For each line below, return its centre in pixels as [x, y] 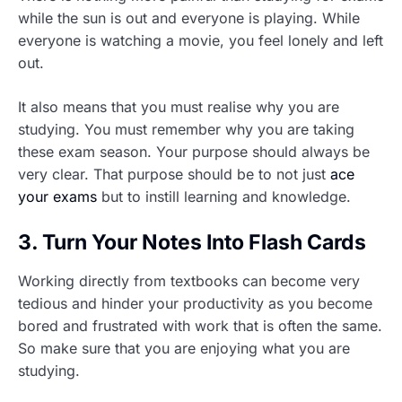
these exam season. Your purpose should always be [194, 152]
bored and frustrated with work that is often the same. [200, 326]
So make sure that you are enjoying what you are [184, 349]
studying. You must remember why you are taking [186, 130]
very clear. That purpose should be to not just [174, 175]
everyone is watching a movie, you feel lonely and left [201, 41]
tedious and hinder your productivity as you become [195, 304]
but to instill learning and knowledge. [224, 197]
